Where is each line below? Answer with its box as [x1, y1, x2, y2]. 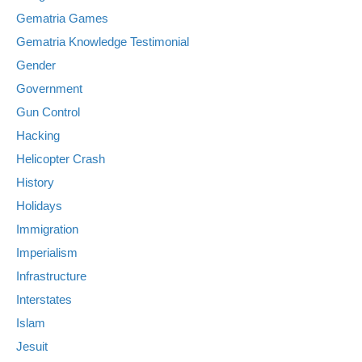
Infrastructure [16, 268, 86, 283]
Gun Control [16, 104, 80, 119]
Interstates [16, 292, 72, 306]
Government [16, 81, 82, 95]
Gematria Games [16, 11, 108, 25]
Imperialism [16, 245, 78, 259]
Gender [16, 57, 56, 72]
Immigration [16, 221, 78, 236]
